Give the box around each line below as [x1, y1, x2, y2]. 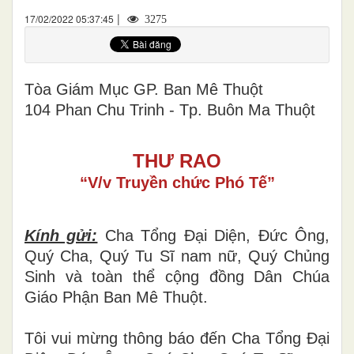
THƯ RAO [133, 149, 221, 171]
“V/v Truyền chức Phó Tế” [79, 173, 275, 191]
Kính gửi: [24, 226, 98, 244]
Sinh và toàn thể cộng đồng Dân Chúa [24, 267, 330, 285]
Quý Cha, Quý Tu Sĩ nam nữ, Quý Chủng [24, 247, 330, 265]
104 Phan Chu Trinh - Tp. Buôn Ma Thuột [24, 100, 315, 119]
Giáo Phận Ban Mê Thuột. [24, 288, 222, 306]
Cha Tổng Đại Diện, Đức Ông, [97, 226, 330, 244]
